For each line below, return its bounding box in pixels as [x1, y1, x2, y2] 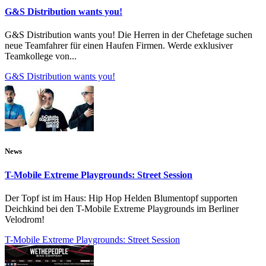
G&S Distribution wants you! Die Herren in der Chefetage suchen [5, 30, 252, 40]
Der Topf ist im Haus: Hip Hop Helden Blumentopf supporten [5, 192, 237, 203]
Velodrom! [5, 214, 45, 224]
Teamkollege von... [5, 51, 77, 62]
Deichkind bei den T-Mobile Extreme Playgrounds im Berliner [5, 203, 239, 214]
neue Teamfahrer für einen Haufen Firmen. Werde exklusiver [5, 40, 233, 51]
